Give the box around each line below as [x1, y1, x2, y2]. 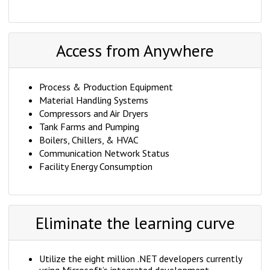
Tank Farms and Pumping [39, 121, 139, 133]
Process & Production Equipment [39, 81, 173, 93]
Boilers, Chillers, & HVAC [39, 134, 139, 146]
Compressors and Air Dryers [39, 107, 148, 120]
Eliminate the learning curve [35, 212, 235, 234]
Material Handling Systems [39, 94, 148, 107]
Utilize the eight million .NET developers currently [39, 253, 242, 265]
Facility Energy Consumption [39, 160, 152, 173]
